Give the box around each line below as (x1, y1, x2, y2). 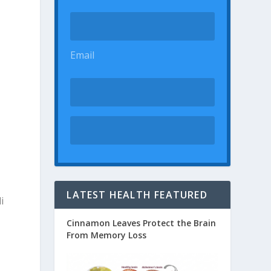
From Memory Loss (67, 229, 147, 241)
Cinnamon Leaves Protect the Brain (67, 217, 217, 229)
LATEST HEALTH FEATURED (67, 188, 207, 201)
